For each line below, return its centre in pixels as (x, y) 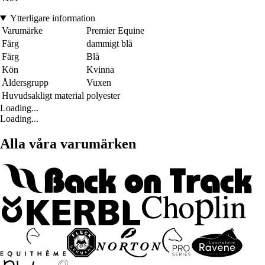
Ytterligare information (52, 18)
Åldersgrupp (25, 83)
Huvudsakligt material (43, 96)
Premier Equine (115, 31)
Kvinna (100, 70)
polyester (103, 96)
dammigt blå (109, 44)
